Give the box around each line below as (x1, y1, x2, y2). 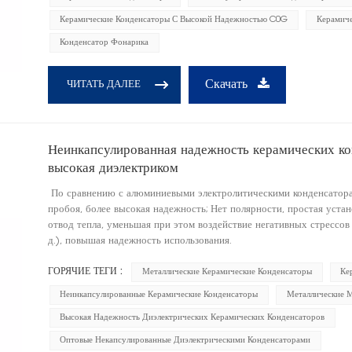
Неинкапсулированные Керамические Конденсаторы (60, 290, 258, 299)
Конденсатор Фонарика (60, 38, 149, 48)
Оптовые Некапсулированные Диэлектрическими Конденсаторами (60, 335, 311, 345)
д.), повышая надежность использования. (47, 236, 235, 246)
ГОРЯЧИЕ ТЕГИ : (47, 266, 123, 277)
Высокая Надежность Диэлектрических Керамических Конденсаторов (60, 313, 325, 322)
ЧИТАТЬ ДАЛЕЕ (67, 80, 141, 90)
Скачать (204, 79, 251, 92)
